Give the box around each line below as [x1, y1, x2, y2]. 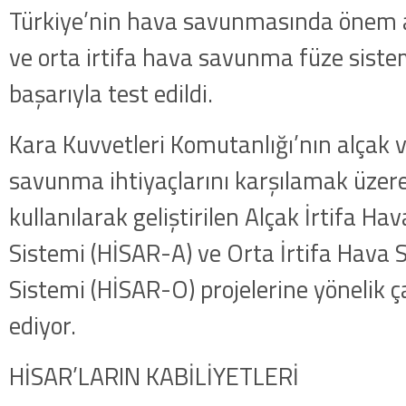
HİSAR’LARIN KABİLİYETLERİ [9, 358, 299, 394]
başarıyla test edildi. [9, 75, 213, 111]
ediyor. [9, 307, 76, 343]
